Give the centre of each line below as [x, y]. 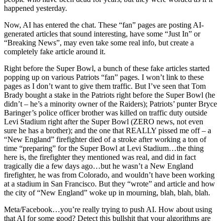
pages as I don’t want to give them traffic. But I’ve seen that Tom [105, 86]
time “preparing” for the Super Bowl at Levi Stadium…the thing [104, 148]
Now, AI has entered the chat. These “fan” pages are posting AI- [104, 25]
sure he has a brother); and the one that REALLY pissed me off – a [108, 130]
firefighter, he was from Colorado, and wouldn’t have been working [109, 175]
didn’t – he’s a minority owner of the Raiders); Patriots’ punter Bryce [110, 104]
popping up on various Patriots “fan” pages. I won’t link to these [104, 77]
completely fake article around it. [55, 51]
